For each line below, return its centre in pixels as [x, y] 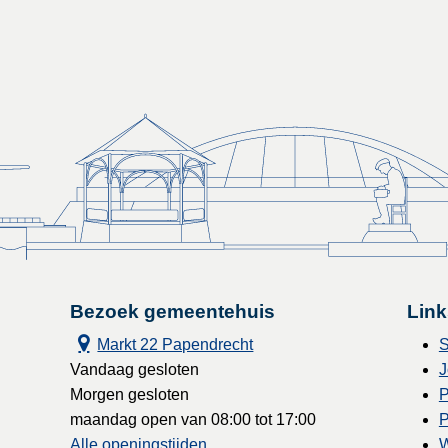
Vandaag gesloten [135, 370]
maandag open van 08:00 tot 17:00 [193, 420]
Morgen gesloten [130, 395]
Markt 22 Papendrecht [175, 345]
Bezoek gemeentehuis [173, 312]
